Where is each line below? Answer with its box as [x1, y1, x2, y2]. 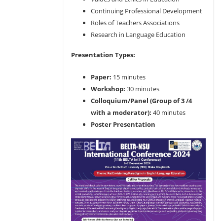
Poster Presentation [91, 120, 155, 129]
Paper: [91, 73, 113, 82]
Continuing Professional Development [91, 6, 202, 16]
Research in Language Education [91, 30, 185, 39]
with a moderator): [91, 108, 153, 117]
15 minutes [113, 73, 146, 82]
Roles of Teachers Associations [91, 18, 180, 28]
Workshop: [91, 84, 127, 94]
